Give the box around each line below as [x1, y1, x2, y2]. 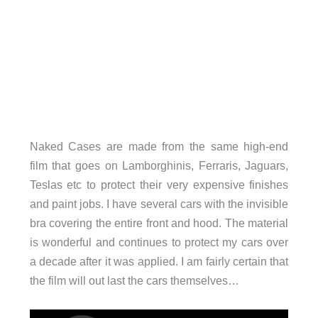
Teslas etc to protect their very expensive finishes [29, 178, 289, 192]
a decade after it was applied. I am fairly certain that [29, 255, 289, 268]
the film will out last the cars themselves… [29, 274, 239, 287]
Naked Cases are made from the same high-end [29, 140, 289, 153]
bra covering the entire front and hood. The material [29, 216, 289, 230]
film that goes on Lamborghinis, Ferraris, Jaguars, [29, 159, 289, 172]
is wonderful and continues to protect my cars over [29, 236, 289, 249]
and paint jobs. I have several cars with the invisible [29, 197, 289, 211]
